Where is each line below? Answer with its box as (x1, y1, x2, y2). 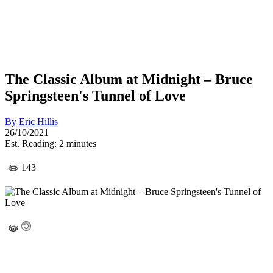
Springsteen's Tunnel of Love (5, 87, 186, 104)
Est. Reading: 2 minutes (5, 138, 96, 149)
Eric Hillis (19, 116, 58, 127)
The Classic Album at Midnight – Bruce (5, 71, 253, 87)
